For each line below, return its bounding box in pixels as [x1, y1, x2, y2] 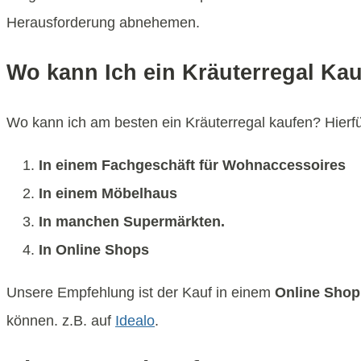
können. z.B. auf [6, 313, 115, 330]
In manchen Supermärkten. [39, 214, 225, 230]
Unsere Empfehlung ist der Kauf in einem [6, 284, 275, 301]
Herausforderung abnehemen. [6, 15, 200, 31]
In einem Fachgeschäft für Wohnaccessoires [39, 157, 346, 174]
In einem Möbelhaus [39, 185, 177, 202]
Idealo [115, 313, 155, 330]
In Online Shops [39, 242, 149, 259]
